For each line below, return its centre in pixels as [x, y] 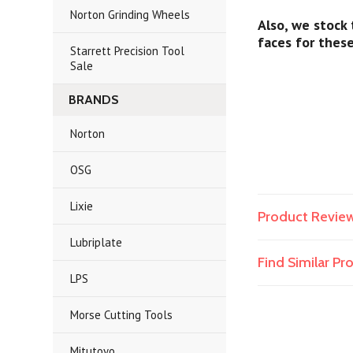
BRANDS [94, 100]
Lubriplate [97, 242]
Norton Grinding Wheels [130, 15]
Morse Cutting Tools [122, 315]
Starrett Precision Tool [128, 51]
